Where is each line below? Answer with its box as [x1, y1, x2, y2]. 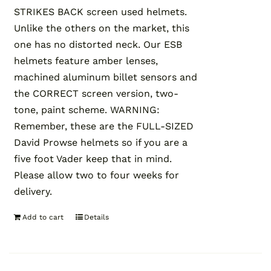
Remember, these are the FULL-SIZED [14, 120, 194, 132]
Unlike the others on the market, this [14, 22, 190, 34]
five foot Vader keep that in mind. [14, 153, 172, 165]
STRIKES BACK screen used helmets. [14, 6, 188, 18]
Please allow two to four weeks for [14, 169, 180, 181]
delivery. [14, 186, 53, 198]
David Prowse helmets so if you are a [14, 137, 188, 149]
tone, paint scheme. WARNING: [14, 104, 160, 116]
